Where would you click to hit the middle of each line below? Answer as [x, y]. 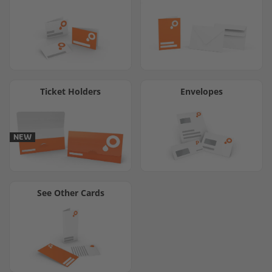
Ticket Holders [70, 92]
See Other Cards [70, 192]
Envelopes [202, 92]
